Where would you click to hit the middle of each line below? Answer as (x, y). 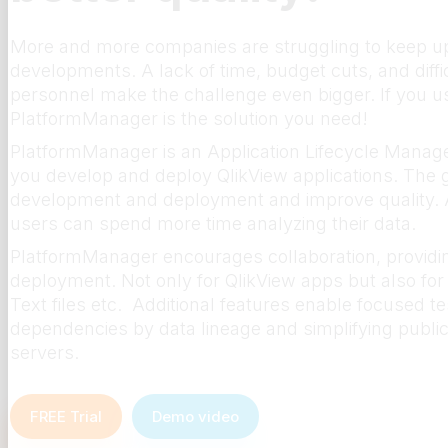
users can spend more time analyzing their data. (213, 223)
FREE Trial (66, 416)
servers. (44, 352)
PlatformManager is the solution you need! (189, 118)
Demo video (195, 416)
